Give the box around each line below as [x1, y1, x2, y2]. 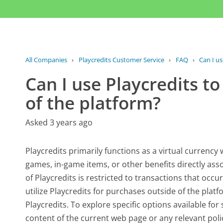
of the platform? [25, 91, 161, 115]
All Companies [25, 55, 68, 64]
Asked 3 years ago [25, 116, 93, 128]
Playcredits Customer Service [78, 55, 164, 64]
